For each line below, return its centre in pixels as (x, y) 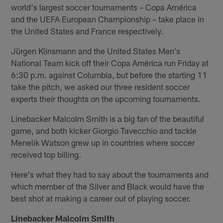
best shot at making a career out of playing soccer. (101, 198)
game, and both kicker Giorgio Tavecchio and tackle (104, 130)
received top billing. (46, 154)
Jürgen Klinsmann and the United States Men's (96, 51)
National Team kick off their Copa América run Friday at (110, 62)
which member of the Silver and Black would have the (108, 186)
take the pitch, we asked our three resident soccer (101, 86)
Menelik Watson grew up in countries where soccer (103, 142)
